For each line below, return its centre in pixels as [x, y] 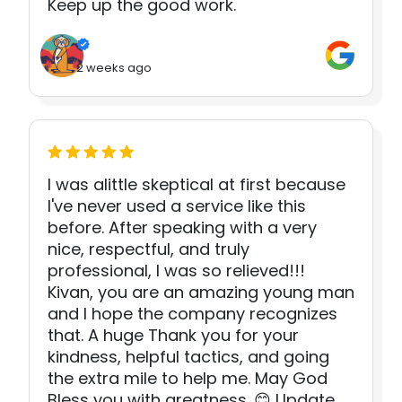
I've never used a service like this [177, 206]
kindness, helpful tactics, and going [188, 357]
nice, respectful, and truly [149, 249]
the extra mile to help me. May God [188, 379]
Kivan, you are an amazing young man [201, 293]
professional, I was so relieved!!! [176, 271]
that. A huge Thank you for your [173, 336]
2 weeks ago [114, 68]
